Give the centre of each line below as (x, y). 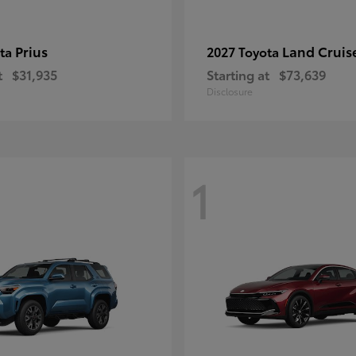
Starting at (238, 74)
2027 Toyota (244, 51)
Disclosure (230, 91)
